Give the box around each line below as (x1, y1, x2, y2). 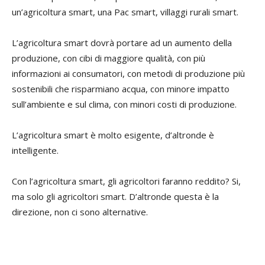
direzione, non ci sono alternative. (12, 205, 148, 218)
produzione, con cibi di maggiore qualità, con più (12, 51, 205, 64)
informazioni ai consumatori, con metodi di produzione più (12, 67, 245, 79)
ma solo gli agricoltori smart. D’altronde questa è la (12, 190, 219, 202)
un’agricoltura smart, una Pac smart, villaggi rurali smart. (12, 5, 238, 18)
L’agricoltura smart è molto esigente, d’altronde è (12, 128, 214, 141)
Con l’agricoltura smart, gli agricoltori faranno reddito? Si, (12, 174, 241, 187)
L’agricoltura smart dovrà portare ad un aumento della (12, 36, 232, 49)
